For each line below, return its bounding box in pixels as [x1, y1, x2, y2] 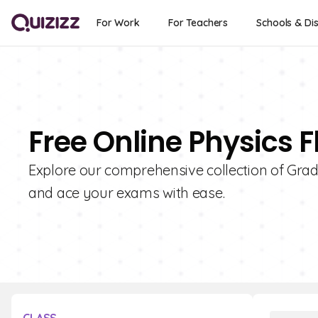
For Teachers [168, 16, 229, 29]
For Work [97, 16, 140, 29]
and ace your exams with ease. [28, 184, 225, 202]
